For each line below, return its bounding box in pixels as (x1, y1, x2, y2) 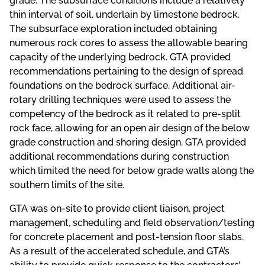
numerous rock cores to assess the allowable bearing (9, 37, 248, 49)
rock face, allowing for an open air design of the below (9, 122, 250, 134)
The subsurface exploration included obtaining (9, 23, 217, 35)
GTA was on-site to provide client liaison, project (9, 203, 225, 215)
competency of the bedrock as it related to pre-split (9, 108, 241, 120)
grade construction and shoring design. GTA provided (9, 137, 246, 148)
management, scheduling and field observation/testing (9, 217, 254, 229)
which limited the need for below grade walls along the (9, 165, 254, 177)
